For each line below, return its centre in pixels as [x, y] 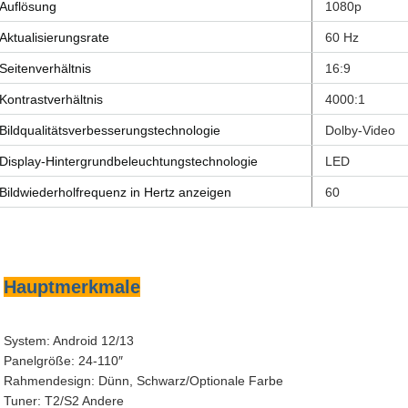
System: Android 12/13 [69, 341]
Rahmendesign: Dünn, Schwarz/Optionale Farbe [143, 381]
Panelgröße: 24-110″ [63, 361]
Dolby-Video [360, 130]
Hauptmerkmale [72, 287]
